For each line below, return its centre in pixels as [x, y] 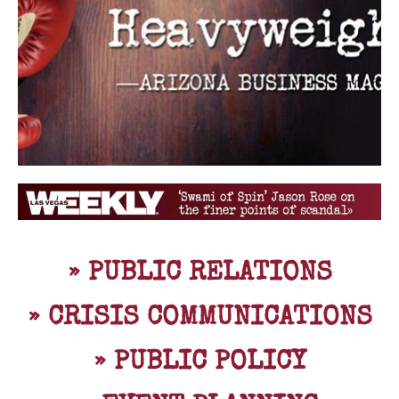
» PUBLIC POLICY [199, 363]
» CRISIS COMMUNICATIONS [199, 318]
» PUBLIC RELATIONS [199, 274]
